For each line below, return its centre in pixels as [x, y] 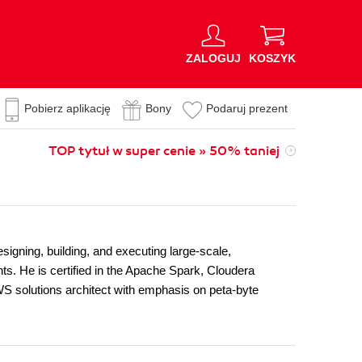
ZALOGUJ [213, 58]
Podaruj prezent [247, 108]
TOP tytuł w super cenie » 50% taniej [164, 151]
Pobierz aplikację [67, 108]
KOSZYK [272, 58]
